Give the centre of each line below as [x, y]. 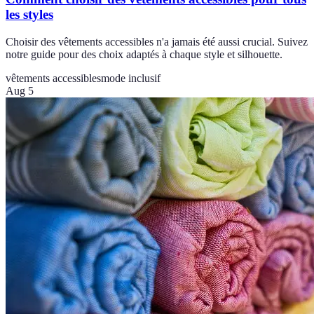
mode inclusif [131, 78]
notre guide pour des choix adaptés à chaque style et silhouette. [144, 54]
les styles [29, 14]
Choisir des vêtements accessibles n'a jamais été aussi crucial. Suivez [157, 41]
